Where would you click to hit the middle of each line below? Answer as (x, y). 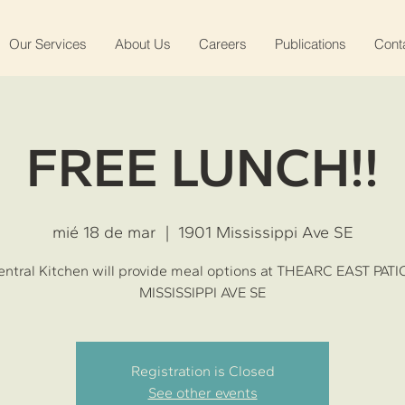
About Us (143, 44)
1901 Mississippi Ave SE (265, 232)
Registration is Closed (202, 371)
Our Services (48, 44)
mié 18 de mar (104, 232)
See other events (202, 393)
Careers (223, 44)
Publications (311, 44)
